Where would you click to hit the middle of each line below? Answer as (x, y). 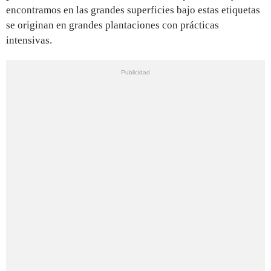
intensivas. (29, 40)
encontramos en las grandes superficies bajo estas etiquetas (133, 10)
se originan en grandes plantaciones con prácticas (113, 25)
